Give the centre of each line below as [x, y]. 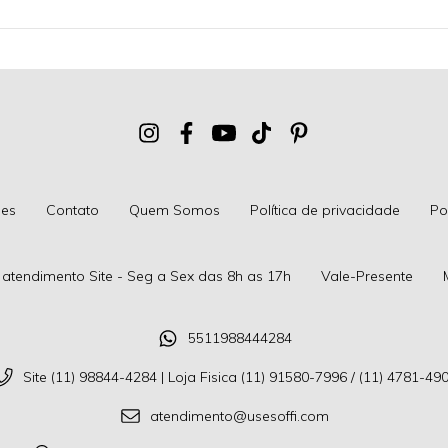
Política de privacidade [325, 210]
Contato [72, 210]
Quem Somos [174, 210]
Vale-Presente [366, 276]
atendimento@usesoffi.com [240, 416]
